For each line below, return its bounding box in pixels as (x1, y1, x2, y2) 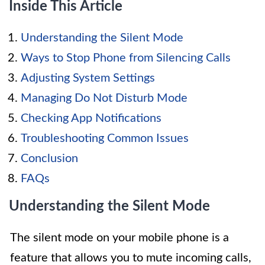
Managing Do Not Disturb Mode (21, 92, 188, 104)
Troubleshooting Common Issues (21, 132, 189, 144)
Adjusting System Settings (21, 72, 155, 84)
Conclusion (21, 152, 78, 164)
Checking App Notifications (21, 112, 161, 124)
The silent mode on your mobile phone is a (10, 231, 229, 244)
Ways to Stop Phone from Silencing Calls (21, 51, 231, 64)
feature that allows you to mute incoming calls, (10, 251, 251, 264)
